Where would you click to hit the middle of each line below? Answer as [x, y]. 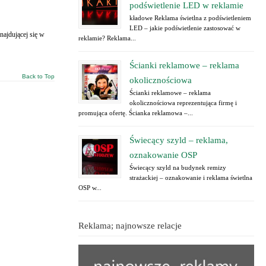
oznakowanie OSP [163, 155]
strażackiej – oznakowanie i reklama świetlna [191, 178]
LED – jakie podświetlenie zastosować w [185, 28]
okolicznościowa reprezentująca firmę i [183, 103]
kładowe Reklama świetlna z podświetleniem [190, 18]
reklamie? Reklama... [107, 38]
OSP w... [90, 188]
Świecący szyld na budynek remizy [178, 167]
